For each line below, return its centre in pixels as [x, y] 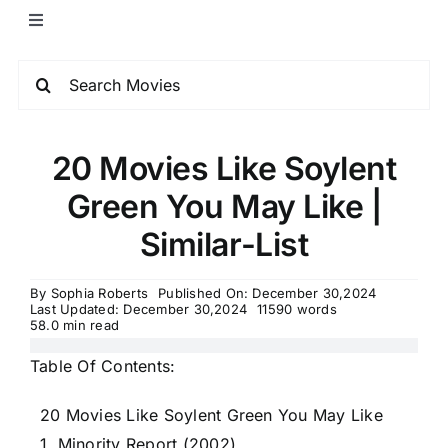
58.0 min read [75, 325]
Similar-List [224, 244]
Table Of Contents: [103, 366]
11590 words [297, 309]
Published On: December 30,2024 [267, 293]
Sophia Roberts [99, 293]
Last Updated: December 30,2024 [139, 309]
